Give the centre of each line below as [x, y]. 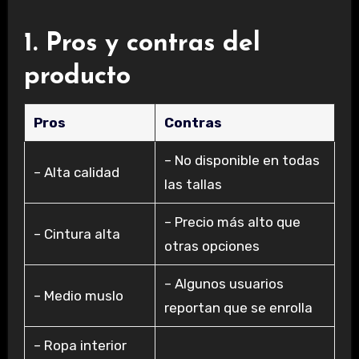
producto [77, 77]
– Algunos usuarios [224, 284]
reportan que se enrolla [238, 308]
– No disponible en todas [242, 161]
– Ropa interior [80, 346]
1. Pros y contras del [142, 44]
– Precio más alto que [232, 222]
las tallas [193, 185]
